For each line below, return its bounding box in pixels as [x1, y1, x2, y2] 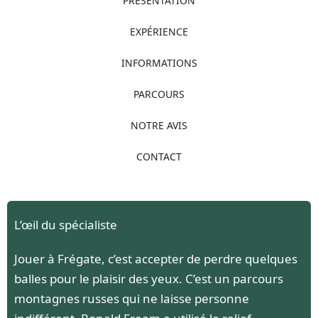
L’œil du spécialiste [14, 216, 117, 233]
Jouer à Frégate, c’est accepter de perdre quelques [14, 250, 297, 267]
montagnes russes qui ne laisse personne [14, 290, 249, 307]
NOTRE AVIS [131, 118, 187, 132]
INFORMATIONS [121, 55, 197, 70]
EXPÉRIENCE [130, 24, 188, 38]
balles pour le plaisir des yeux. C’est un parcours [14, 270, 283, 287]
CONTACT [136, 149, 182, 163]
